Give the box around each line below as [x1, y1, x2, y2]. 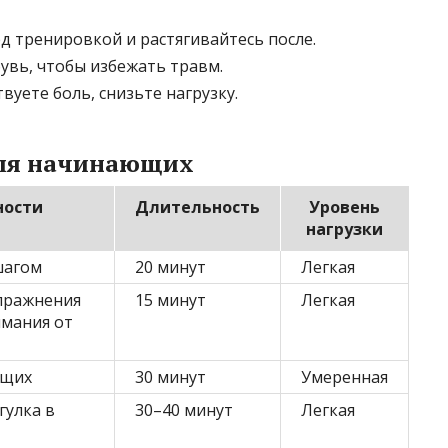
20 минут [135, 256, 206, 279]
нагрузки [306, 218, 383, 241]
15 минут [135, 289, 206, 312]
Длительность [135, 196, 260, 219]
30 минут [135, 366, 206, 389]
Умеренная [301, 366, 388, 389]
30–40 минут [135, 399, 233, 422]
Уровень [309, 196, 380, 219]
